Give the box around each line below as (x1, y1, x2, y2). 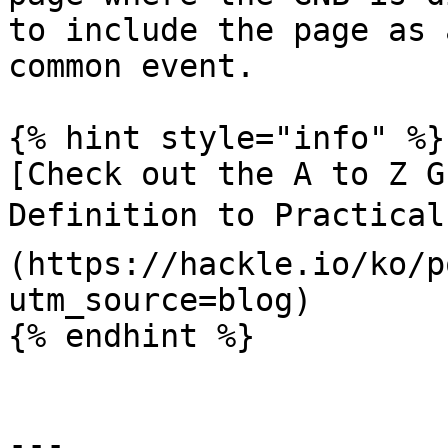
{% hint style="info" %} (8, 120, 445, 156)
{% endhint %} (8, 318, 255, 354)
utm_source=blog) (8, 282, 312, 318)
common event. (8, 48, 255, 84)
